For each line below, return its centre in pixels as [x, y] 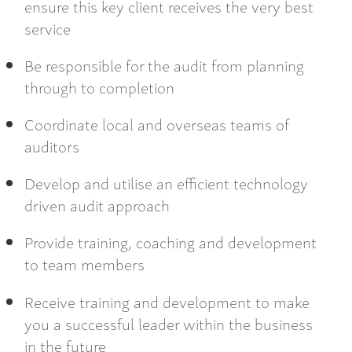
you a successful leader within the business [169, 323]
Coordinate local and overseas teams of [157, 123]
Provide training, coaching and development [170, 242]
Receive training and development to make [167, 301]
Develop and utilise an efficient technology [166, 183]
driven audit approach [97, 205]
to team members [84, 264]
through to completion [99, 86]
